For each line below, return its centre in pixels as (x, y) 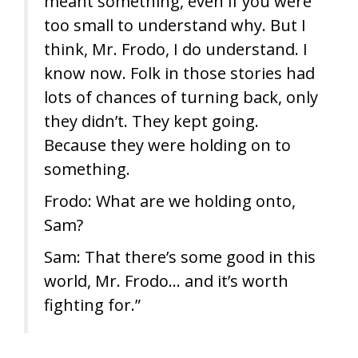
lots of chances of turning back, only (181, 97)
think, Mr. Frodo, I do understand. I (176, 49)
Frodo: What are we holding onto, (170, 201)
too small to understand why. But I (175, 25)
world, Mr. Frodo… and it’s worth (166, 281)
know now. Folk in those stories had (179, 73)
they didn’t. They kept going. (151, 121)
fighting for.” (92, 305)
